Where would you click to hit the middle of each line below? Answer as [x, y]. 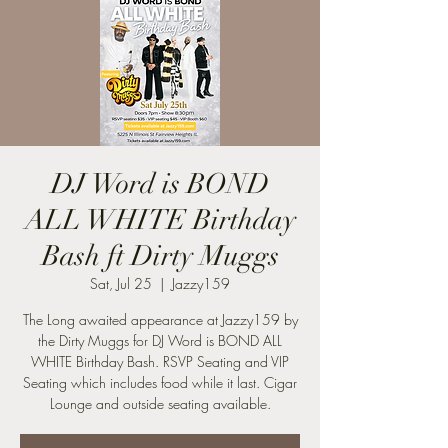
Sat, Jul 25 [121, 283]
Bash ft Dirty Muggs [160, 256]
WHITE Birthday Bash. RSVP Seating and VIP [160, 361]
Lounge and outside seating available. [160, 403]
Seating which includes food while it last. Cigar [160, 382]
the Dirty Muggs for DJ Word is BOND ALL [160, 340]
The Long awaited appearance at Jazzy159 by [160, 319]
